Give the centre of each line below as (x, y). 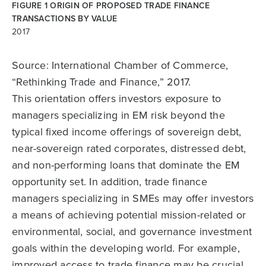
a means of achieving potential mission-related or (129, 215)
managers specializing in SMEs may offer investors (133, 198)
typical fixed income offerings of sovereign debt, (127, 132)
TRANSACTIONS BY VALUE (65, 19)
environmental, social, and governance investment (132, 232)
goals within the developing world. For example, (126, 248)
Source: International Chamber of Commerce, (120, 65)
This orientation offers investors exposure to (117, 99)
